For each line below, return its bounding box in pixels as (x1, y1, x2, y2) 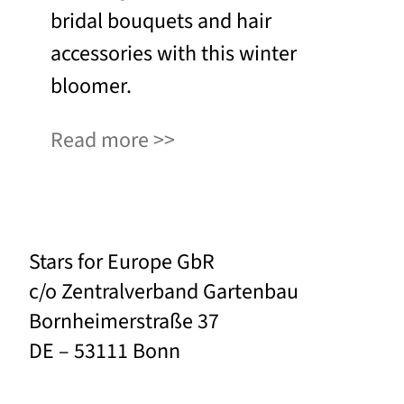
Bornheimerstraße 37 (29, 306, 219, 338)
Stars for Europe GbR (29, 246, 215, 279)
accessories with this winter (50, 37, 297, 69)
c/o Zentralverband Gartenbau (29, 276, 298, 308)
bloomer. (50, 69, 132, 102)
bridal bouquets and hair (50, 5, 271, 37)
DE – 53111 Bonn (29, 335, 180, 368)
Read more (50, 124, 149, 156)
